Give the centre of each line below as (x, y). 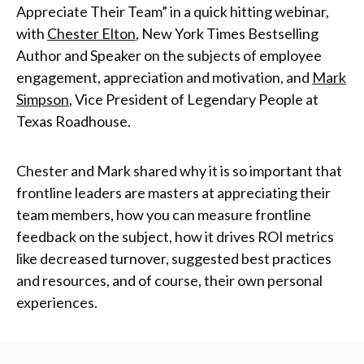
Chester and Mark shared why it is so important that (179, 171)
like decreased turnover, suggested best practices (174, 259)
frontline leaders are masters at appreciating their (173, 193)
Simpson (43, 100)
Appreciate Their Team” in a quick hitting (145, 12)
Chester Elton (91, 34)
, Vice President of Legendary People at (194, 100)
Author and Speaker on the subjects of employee (169, 56)
